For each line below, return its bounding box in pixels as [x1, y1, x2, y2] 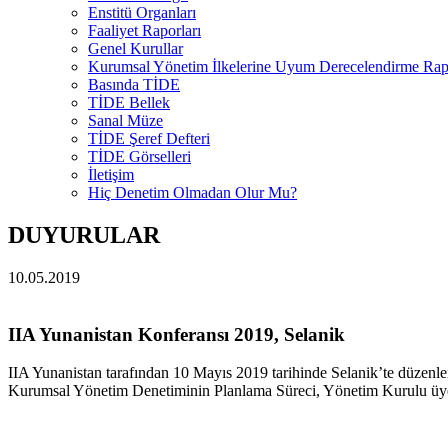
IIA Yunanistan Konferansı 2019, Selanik [8, 323, 345, 345]
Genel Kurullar [88, 40, 183, 57]
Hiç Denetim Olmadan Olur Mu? [88, 184, 297, 201]
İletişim [88, 166, 134, 183]
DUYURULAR [8, 221, 160, 248]
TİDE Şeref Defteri [88, 130, 210, 147]
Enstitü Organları [88, 4, 196, 21]
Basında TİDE [88, 76, 180, 93]
